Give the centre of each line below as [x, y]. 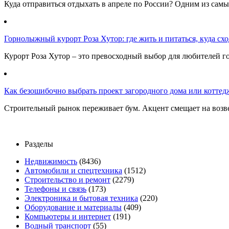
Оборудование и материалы [73, 208]
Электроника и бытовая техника [81, 198]
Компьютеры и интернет [68, 217]
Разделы [39, 144]
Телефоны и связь [55, 189]
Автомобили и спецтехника [73, 171]
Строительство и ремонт [67, 180]
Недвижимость [51, 162]
